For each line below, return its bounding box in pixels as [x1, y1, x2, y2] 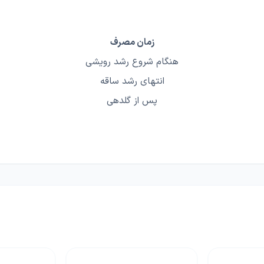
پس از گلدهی [107, 94, 157, 108]
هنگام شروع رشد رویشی [85, 55, 179, 70]
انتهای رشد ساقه [100, 74, 164, 89]
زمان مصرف [110, 35, 154, 50]
